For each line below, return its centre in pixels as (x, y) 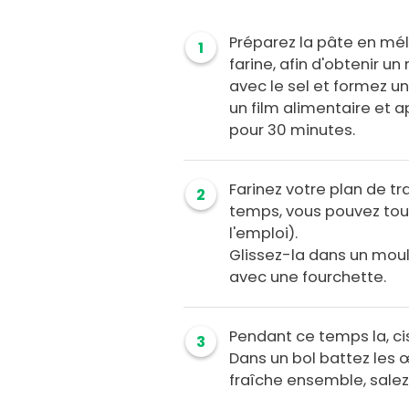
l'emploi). (264, 234)
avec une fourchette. (308, 278)
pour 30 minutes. (293, 131)
